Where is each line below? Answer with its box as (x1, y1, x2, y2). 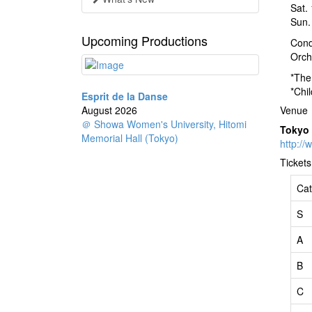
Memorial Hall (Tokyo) (81, 131, 178, 146)
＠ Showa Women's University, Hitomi (81, 117, 247, 132)
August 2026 (81, 103, 147, 118)
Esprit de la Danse (81, 89, 168, 104)
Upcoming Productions (81, 31, 208, 50)
